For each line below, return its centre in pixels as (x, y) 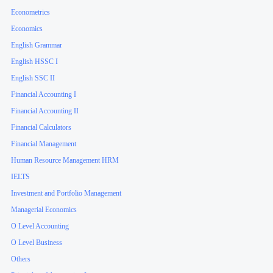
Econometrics (31, 12)
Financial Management (44, 144)
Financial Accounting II (45, 111)
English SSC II (33, 78)
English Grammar (37, 45)
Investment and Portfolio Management (66, 193)
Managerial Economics (44, 210)
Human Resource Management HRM (65, 161)
